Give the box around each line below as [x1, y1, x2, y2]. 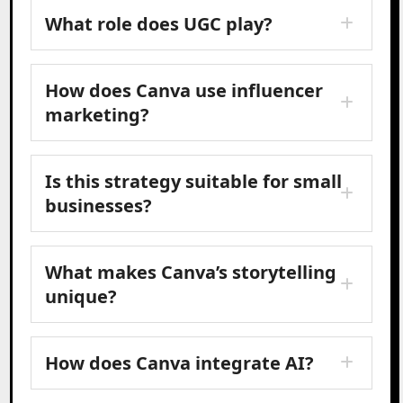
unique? [45, 283, 118, 309]
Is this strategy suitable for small [45, 168, 343, 193]
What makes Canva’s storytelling [45, 259, 337, 284]
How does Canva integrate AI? [45, 350, 315, 375]
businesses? [45, 193, 153, 218]
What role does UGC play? [45, 11, 273, 36]
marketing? [45, 102, 150, 127]
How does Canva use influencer [45, 77, 324, 103]
